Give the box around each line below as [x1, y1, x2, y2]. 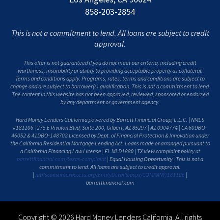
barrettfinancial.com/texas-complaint [17, 155, 106, 163]
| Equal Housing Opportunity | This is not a [106, 155, 203, 163]
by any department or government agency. [60, 98, 160, 106]
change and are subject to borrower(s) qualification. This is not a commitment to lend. [10, 82, 210, 90]
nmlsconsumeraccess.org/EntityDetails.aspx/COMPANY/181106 [35, 171, 185, 179]
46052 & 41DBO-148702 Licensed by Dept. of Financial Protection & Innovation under [11, 132, 209, 139]
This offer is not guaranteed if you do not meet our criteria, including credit [24, 59, 196, 67]
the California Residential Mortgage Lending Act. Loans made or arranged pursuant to [10, 139, 210, 147]
